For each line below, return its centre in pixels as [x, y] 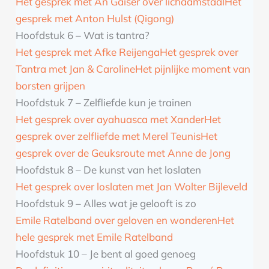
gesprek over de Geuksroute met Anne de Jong [123, 153]
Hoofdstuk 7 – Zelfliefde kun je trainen [104, 103]
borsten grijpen [51, 86]
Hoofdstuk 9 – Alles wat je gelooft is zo [106, 204]
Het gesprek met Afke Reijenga [88, 52]
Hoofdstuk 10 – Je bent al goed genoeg [106, 254]
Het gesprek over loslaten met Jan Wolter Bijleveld [132, 187]
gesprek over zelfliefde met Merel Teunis [108, 136]
